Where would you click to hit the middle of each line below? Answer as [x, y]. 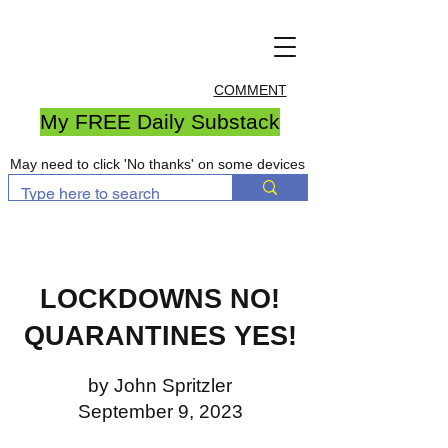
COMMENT [250, 90]
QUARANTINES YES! [160, 336]
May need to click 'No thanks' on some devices [157, 164]
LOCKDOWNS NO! [160, 299]
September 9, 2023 [160, 411]
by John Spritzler [160, 385]
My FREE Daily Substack [160, 121]
